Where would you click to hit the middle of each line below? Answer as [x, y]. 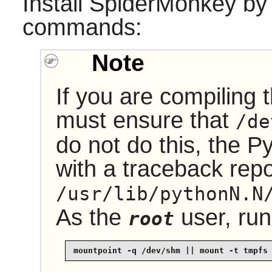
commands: [82, 28]
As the [92, 217]
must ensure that [145, 120]
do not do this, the [151, 145]
